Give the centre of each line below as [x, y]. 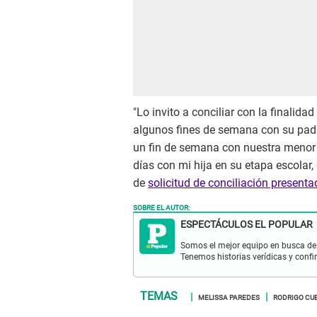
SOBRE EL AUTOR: [161, 206]
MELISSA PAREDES [229, 296]
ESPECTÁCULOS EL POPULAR [247, 224]
